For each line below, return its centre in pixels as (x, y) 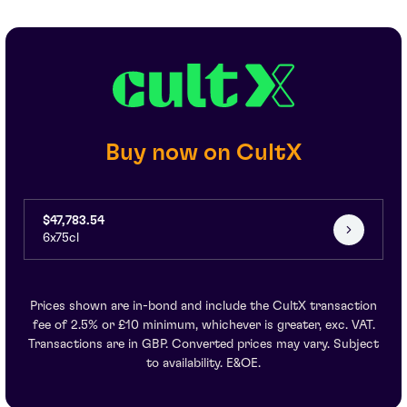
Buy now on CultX (203, 153)
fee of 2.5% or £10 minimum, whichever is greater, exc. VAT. (203, 326)
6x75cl (61, 238)
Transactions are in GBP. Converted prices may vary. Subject (203, 345)
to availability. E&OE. (203, 364)
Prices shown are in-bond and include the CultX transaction (203, 307)
